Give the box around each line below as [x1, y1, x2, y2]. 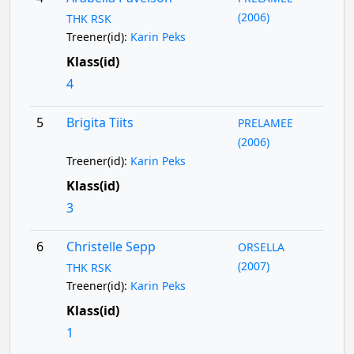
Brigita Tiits [66, 114, 134, 131]
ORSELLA [238, 239, 285, 254]
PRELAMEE [238, 115, 294, 130]
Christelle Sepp [66, 238, 156, 255]
